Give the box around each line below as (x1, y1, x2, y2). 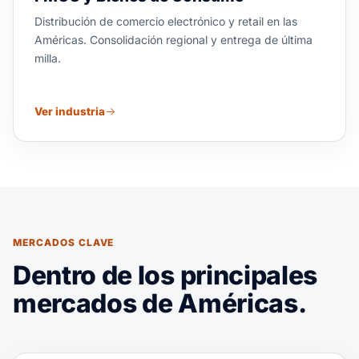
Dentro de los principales (13, 260, 317, 291)
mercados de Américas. (13, 288, 307, 319)
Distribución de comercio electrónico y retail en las (34, 14, 297, 28)
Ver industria (34, 105, 105, 118)
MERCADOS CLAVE (13, 236, 115, 248)
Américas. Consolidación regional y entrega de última (34, 33, 313, 46)
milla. (34, 51, 61, 65)
